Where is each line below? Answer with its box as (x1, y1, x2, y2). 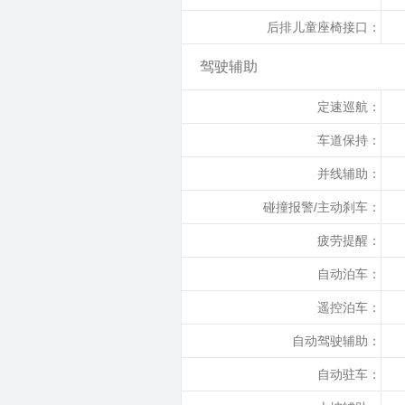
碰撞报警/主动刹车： (263, 200, 381, 214)
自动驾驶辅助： (292, 334, 381, 348)
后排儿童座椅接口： (267, 20, 381, 34)
